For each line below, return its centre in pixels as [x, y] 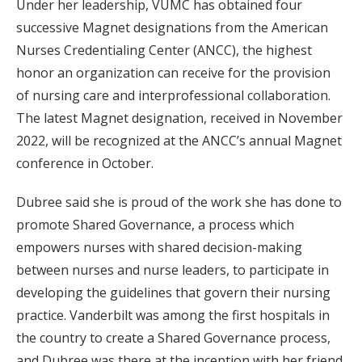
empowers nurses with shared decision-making [159, 247]
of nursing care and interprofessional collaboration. [173, 95]
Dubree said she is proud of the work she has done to [179, 202]
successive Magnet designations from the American [172, 27]
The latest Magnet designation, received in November [179, 118]
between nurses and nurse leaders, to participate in [173, 270]
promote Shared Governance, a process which [155, 225]
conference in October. [85, 163]
